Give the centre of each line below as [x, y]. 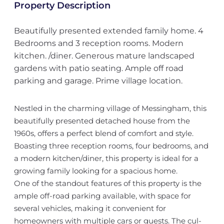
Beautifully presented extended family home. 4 [108, 31]
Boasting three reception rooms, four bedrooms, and [111, 146]
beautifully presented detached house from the [102, 121]
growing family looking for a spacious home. [95, 171]
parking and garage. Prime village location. [98, 81]
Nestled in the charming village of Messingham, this [110, 108]
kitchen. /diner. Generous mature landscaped [104, 56]
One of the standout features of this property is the [107, 183]
